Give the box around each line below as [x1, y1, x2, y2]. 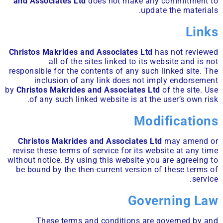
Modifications [133, 113, 218, 128]
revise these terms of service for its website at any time [12, 145, 218, 155]
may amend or [162, 136, 218, 146]
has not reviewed [152, 47, 218, 57]
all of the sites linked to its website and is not [49, 56, 218, 66]
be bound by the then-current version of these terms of [16, 164, 218, 174]
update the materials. [141, 5, 218, 15]
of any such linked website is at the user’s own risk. [29, 94, 218, 104]
